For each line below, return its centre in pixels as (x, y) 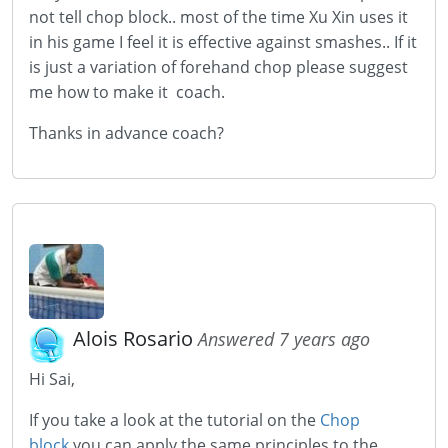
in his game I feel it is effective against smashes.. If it (223, 42)
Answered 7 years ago (284, 339)
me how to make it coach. (127, 92)
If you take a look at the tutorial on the (174, 420)
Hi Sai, (52, 379)
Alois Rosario (135, 338)
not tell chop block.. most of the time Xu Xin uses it (218, 17)
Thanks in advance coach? (126, 133)
